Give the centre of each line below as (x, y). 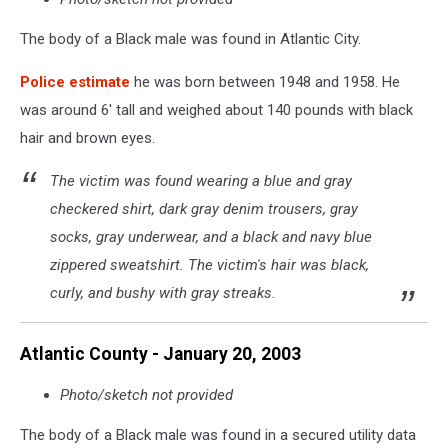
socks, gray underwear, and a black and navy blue (211, 237)
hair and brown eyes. (87, 138)
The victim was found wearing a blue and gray (201, 181)
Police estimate (75, 82)
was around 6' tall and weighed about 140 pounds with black (216, 110)
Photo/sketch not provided (146, 395)
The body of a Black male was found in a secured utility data (218, 435)
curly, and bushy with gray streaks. (163, 293)
